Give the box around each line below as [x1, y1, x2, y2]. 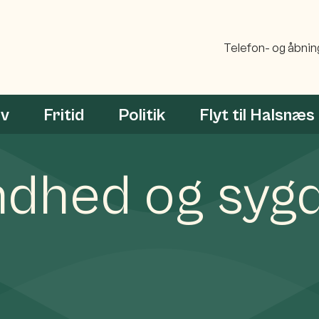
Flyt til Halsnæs [199, 105, 315, 125]
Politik [118, 105, 165, 125]
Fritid [43, 105, 84, 125]
